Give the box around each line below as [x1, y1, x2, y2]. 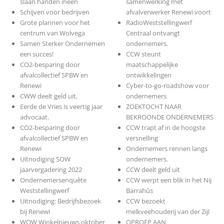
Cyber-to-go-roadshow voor [126, 81, 209, 90]
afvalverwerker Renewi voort [126, 7, 211, 17]
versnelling [126, 133, 158, 143]
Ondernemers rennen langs [126, 144, 208, 153]
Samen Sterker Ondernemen [19, 39, 105, 48]
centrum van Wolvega [19, 28, 85, 38]
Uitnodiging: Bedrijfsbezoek [19, 196, 101, 206]
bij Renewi [19, 207, 50, 216]
